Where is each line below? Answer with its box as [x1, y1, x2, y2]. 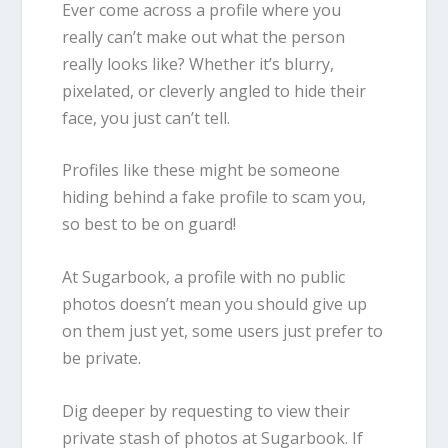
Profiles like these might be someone [62, 159, 341, 182]
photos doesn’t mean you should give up [62, 292, 368, 315]
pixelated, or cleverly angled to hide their [62, 79, 367, 102]
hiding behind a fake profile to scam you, [62, 186, 367, 209]
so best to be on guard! [62, 213, 237, 236]
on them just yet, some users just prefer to [62, 319, 384, 342]
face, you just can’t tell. [62, 106, 235, 129]
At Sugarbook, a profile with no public [62, 265, 346, 288]
